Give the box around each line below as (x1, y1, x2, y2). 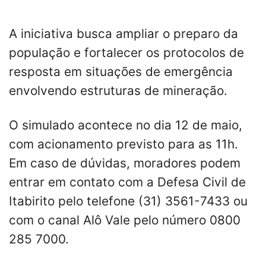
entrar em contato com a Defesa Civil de (9, 174, 246, 189)
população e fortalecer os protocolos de (9, 45, 244, 60)
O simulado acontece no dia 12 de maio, (9, 117, 242, 132)
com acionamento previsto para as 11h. (9, 136, 238, 151)
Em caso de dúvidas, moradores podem (9, 155, 240, 170)
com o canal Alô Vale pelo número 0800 (9, 212, 240, 227)
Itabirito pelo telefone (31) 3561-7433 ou (9, 193, 248, 208)
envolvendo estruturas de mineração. (9, 83, 227, 98)
